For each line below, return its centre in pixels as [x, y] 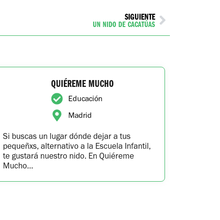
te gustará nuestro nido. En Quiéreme [68, 156]
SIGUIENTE [140, 16]
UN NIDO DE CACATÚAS [124, 24]
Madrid [80, 115]
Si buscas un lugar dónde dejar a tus [67, 136]
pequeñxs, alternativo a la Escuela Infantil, [77, 146]
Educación [85, 99]
